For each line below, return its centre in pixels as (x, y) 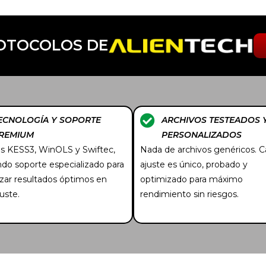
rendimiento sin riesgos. (189, 194)
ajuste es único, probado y (194, 164)
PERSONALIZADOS (202, 134)
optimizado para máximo (191, 179)
